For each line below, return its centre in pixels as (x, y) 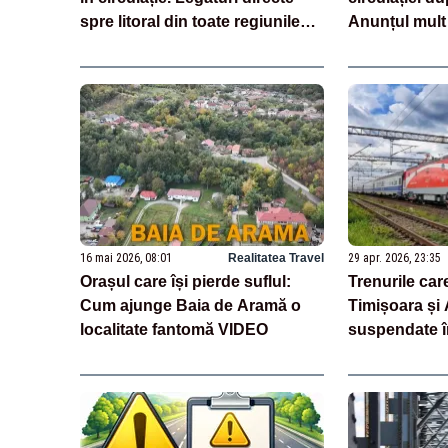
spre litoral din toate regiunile (190, 21)
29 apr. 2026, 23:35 (394, 258)
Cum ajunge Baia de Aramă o (190, 306)
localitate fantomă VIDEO (174, 330)
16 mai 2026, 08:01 (126, 258)
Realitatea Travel (275, 258)
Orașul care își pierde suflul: (185, 282)
